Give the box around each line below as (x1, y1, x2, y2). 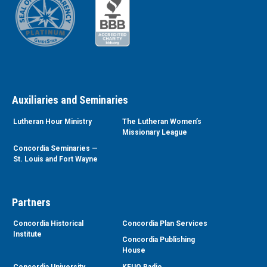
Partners (12, 195, 51, 209)
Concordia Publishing (122, 235, 195, 244)
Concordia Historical (13, 219, 83, 228)
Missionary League (122, 128, 187, 136)
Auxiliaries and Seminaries (12, 94, 128, 107)
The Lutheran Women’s (122, 117, 201, 126)
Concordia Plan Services (122, 219, 207, 228)
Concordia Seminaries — (13, 144, 98, 153)
